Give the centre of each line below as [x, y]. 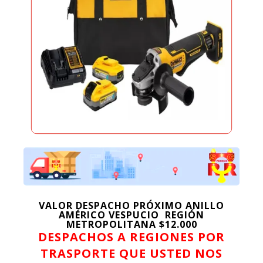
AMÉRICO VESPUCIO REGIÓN [131, 215]
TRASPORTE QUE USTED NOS [131, 253]
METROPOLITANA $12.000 [131, 224]
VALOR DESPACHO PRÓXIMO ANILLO [131, 205]
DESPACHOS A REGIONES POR [131, 237]
